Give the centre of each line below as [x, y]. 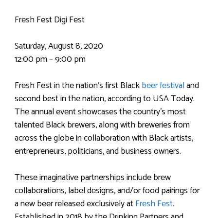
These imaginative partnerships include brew [93, 178]
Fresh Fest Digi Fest [50, 20]
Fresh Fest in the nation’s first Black [78, 86]
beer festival [163, 86]
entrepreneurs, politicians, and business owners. [98, 151]
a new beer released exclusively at [75, 204]
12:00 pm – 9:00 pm [50, 59]
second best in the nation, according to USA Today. [105, 99]
